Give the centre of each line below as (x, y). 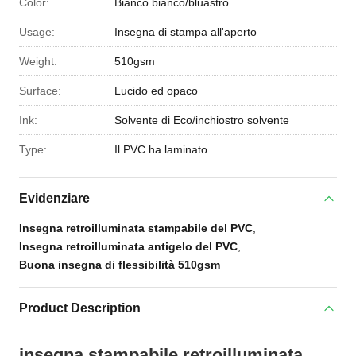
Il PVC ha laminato (161, 149)
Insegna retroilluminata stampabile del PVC (136, 228)
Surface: (40, 91)
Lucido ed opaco (156, 91)
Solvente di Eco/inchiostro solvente (202, 120)
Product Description (80, 308)
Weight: (38, 61)
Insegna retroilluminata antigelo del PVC (128, 246)
